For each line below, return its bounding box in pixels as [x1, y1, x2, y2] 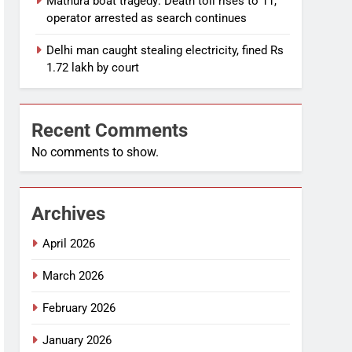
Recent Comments [31, 119, 189, 142]
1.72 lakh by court [46, 60, 140, 75]
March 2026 [42, 269, 104, 284]
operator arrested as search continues [46, 11, 247, 26]
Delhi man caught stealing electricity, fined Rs [46, 43, 284, 58]
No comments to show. [31, 145, 159, 160]
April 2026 [42, 236, 96, 251]
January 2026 [42, 333, 112, 348]
